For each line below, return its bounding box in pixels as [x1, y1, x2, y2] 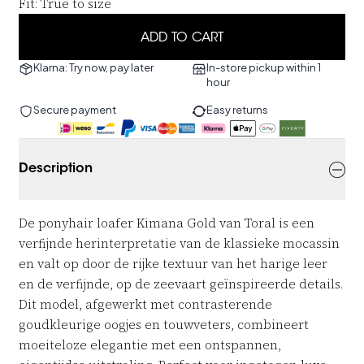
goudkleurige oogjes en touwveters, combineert [19, 315, 309, 333]
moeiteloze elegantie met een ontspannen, [19, 336, 281, 353]
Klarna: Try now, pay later [33, 60, 154, 74]
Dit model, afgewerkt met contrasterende [19, 295, 272, 313]
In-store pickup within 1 [206, 60, 321, 74]
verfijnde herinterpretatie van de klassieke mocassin [19, 234, 340, 252]
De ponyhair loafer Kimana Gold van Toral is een [19, 214, 314, 232]
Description [19, 162, 93, 176]
